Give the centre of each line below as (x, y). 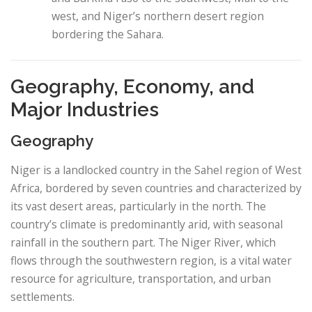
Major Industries (85, 109)
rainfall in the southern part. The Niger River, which (143, 243)
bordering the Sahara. (108, 34)
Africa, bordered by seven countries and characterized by (156, 188)
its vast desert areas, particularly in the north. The (138, 206)
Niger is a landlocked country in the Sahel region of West (156, 170)
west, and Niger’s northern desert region (158, 16)
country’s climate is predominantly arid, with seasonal (147, 225)
